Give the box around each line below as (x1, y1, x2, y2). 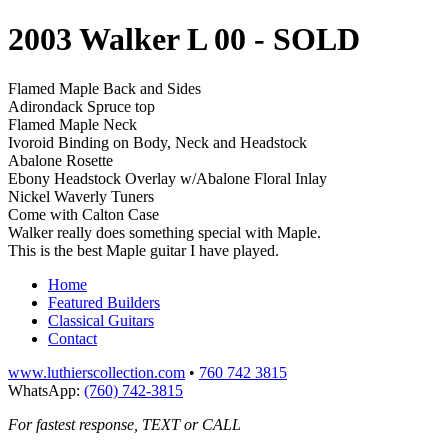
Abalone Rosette (8, 151, 113, 169)
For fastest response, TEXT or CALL (8, 415, 241, 433)
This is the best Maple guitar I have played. (8, 241, 279, 259)
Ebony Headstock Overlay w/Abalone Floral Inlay (8, 169, 327, 187)
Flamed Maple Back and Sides (8, 79, 201, 97)
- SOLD (254, 21, 360, 58)
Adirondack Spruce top (8, 97, 155, 115)
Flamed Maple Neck (8, 115, 137, 133)
